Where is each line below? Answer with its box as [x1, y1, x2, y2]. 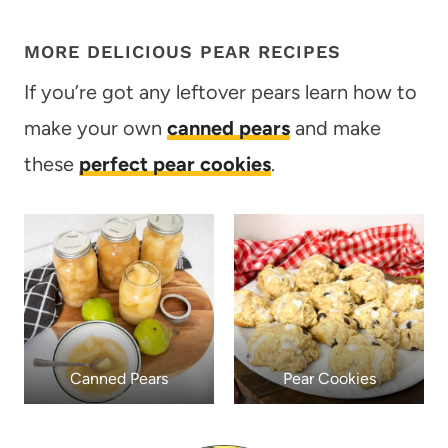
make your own [24, 115, 167, 140]
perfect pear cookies [79, 151, 271, 176]
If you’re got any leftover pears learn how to [24, 79, 417, 104]
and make [290, 115, 381, 140]
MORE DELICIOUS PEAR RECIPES [24, 40, 341, 62]
